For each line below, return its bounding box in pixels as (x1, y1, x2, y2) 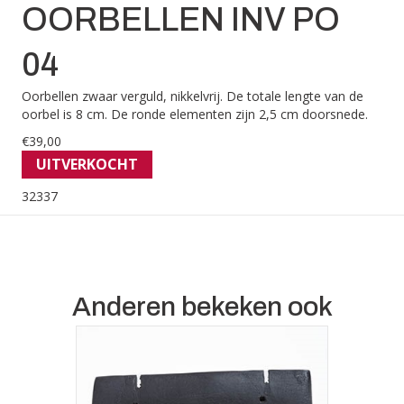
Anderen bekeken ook (71, 292, 333, 322)
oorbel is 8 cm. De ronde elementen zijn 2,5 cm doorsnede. (22, 106, 368, 124)
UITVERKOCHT (36, 154, 138, 175)
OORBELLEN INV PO (22, 2, 340, 39)
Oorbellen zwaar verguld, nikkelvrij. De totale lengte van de (22, 87, 363, 106)
